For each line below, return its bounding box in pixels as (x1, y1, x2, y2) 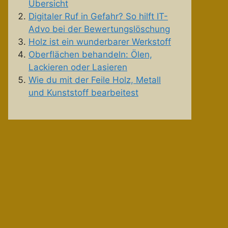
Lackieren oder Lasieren (28, 62, 127, 73)
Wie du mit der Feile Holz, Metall (28, 75, 161, 85)
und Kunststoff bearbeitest (28, 88, 138, 98)
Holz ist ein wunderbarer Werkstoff (28, 37, 171, 47)
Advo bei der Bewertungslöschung (28, 24, 170, 35)
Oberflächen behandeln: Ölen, (28, 49, 152, 60)
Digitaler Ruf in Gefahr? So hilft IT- (28, 11, 168, 22)
